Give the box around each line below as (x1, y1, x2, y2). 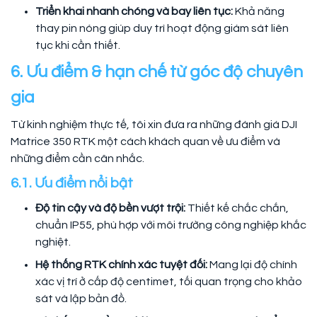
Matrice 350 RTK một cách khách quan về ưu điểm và (11, 135, 280, 147)
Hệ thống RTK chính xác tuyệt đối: (35, 258, 209, 270)
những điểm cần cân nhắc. (11, 152, 144, 164)
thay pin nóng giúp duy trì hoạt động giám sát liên (35, 22, 289, 34)
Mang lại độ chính (209, 258, 297, 270)
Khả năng (235, 5, 284, 17)
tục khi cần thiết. (35, 39, 120, 51)
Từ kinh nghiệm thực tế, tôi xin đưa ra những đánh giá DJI (11, 118, 297, 130)
